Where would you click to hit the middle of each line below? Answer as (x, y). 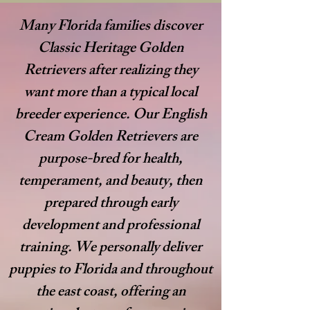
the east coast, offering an (111, 293)
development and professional (111, 227)
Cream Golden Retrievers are (111, 138)
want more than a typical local (111, 94)
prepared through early (111, 204)
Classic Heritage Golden (111, 49)
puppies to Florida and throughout (111, 271)
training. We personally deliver (111, 249)
